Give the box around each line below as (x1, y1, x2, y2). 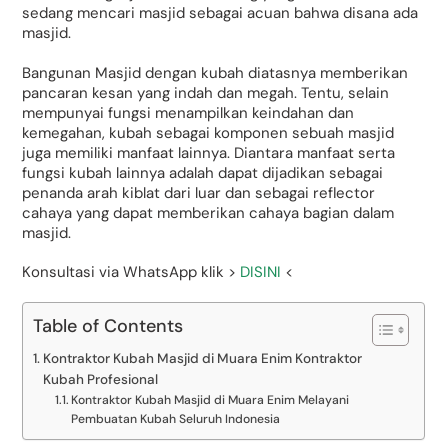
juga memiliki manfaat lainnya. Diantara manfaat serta (22, 142, 396, 163)
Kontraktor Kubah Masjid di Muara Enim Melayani (71, 391, 350, 408)
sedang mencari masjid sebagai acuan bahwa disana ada (22, 3, 419, 24)
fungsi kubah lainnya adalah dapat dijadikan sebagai (22, 162, 384, 183)
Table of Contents (33, 313, 184, 338)
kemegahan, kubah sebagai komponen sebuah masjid (22, 122, 395, 143)
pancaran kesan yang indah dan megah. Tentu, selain (22, 82, 390, 103)
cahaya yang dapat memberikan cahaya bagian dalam (22, 202, 395, 223)
